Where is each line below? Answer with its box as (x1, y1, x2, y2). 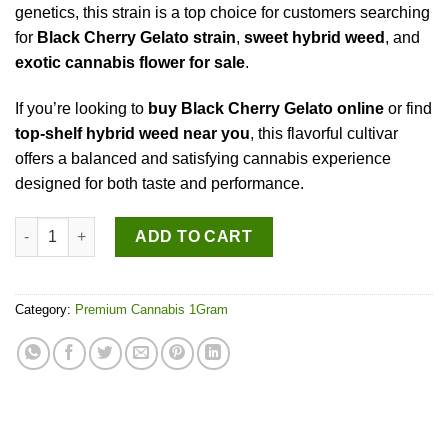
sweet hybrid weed (244, 29, 385, 47)
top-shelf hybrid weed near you (15, 124, 250, 142)
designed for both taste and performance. (15, 174, 304, 192)
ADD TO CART (135, 227, 253, 245)
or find (384, 99, 432, 117)
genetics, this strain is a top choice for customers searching (15, 4, 430, 22)
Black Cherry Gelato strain (37, 29, 236, 47)
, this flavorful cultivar (250, 124, 398, 142)
